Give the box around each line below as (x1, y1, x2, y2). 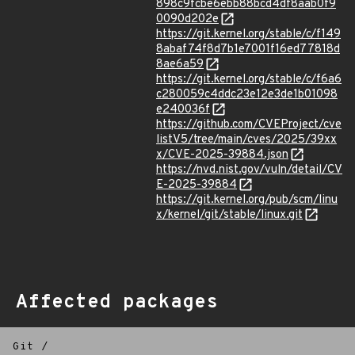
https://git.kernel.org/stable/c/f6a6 (156, 72, 342, 87)
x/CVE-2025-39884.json (156, 147, 288, 162)
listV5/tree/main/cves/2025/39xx (156, 132, 337, 147)
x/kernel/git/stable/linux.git (156, 208, 303, 223)
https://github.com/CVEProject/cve (156, 117, 342, 132)
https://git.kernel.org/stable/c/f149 (156, 27, 341, 42)
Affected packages (16, 291, 218, 315)
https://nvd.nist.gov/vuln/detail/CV (156, 162, 342, 177)
